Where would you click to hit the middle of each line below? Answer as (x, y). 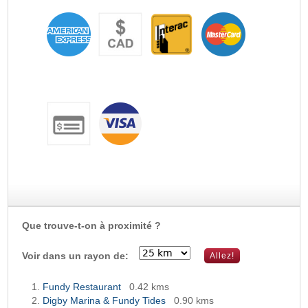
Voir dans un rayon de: (76, 255)
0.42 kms (150, 286)
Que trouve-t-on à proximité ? (92, 225)
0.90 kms (194, 300)
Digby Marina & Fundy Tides (104, 300)
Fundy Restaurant (82, 286)
